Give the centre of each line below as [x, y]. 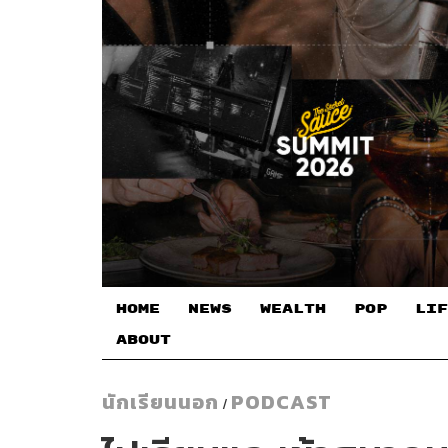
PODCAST [281, 402]
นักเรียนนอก [160, 402]
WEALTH [293, 308]
